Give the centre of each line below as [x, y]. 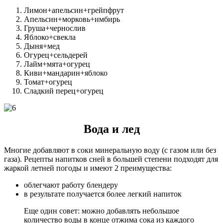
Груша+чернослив [55, 28]
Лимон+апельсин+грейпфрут [74, 10]
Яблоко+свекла [50, 37]
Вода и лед [111, 129]
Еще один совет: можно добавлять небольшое [102, 211]
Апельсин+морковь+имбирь [72, 19]
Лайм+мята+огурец [57, 64]
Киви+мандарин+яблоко [66, 73]
